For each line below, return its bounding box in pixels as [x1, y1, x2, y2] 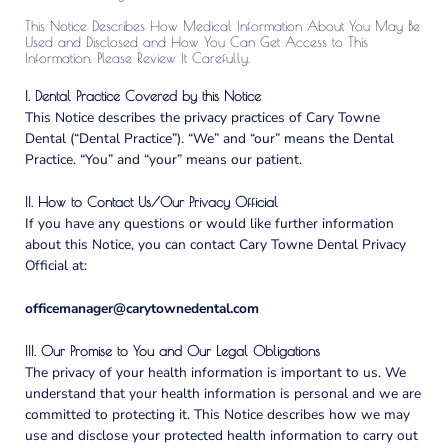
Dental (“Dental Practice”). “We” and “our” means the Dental [25, 129, 394, 149]
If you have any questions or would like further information [25, 214, 394, 234]
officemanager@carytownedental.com [25, 299, 259, 319]
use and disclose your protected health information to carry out [25, 425, 418, 445]
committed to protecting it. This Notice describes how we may [25, 404, 410, 424]
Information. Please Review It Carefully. [25, 50, 250, 67]
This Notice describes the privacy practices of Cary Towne [25, 108, 380, 128]
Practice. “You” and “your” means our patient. [25, 150, 302, 170]
